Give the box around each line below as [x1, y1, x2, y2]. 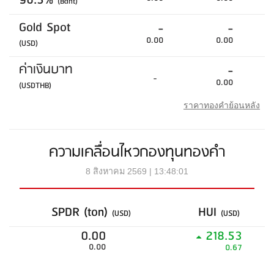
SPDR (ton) [51, 202, 112, 224]
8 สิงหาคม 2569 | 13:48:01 [86, 166, 188, 177]
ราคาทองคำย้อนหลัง [183, 100, 260, 111]
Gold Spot [19, 17, 70, 39]
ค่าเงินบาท [19, 59, 73, 81]
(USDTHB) [19, 79, 51, 94]
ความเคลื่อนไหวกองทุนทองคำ [49, 140, 225, 165]
